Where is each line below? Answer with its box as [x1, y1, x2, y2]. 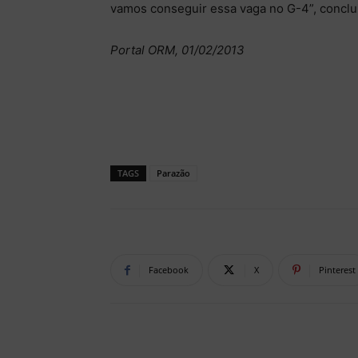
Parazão [157, 167, 190, 180]
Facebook [149, 264, 189, 276]
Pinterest [319, 264, 356, 276]
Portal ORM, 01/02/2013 [110, 42, 245, 58]
